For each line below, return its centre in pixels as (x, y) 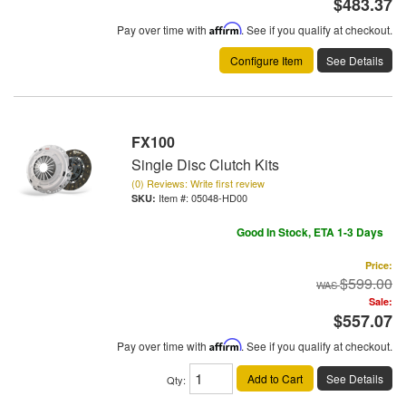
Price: (379, 265)
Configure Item (266, 60)
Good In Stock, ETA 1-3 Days (310, 232)
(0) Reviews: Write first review (198, 183)
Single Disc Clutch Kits (205, 164)
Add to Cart (275, 378)
